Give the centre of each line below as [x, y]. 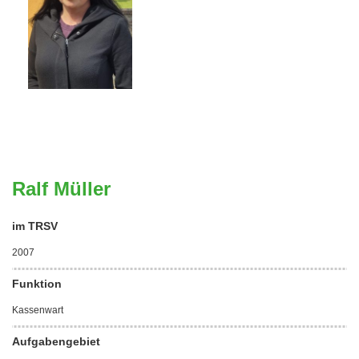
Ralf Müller [61, 189]
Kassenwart [38, 311]
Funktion [37, 284]
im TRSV [35, 226]
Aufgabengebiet [56, 342]
